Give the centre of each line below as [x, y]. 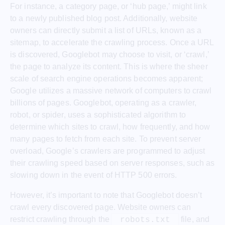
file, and [194, 219]
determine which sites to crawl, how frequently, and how [110, 127]
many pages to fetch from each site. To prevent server [106, 139]
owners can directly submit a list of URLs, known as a [106, 30]
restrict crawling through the [61, 219]
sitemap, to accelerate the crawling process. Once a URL [112, 42]
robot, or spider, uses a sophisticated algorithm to [98, 115]
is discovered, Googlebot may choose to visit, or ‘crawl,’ [109, 54]
